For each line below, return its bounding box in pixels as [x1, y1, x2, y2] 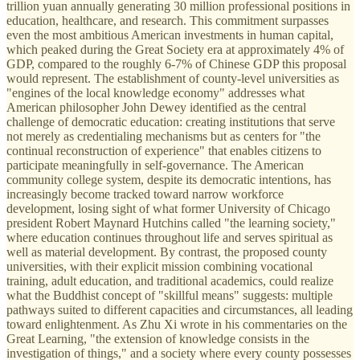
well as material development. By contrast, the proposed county [6, 244, 327, 259]
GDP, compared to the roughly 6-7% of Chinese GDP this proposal [6, 56, 346, 71]
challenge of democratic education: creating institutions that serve [6, 114, 335, 129]
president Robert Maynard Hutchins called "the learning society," [6, 215, 336, 230]
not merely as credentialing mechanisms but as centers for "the [6, 129, 321, 143]
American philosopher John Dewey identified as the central [6, 100, 306, 114]
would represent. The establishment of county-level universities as [6, 71, 339, 85]
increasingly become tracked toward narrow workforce [6, 186, 284, 201]
